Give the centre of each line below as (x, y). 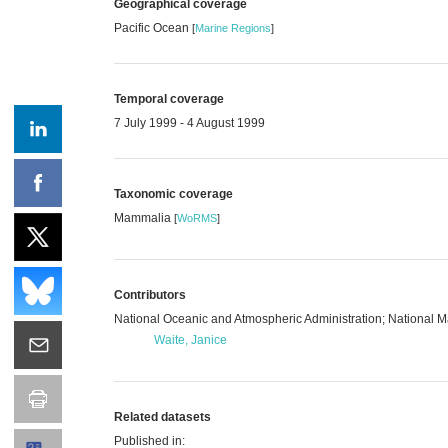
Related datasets (162, 416)
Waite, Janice (190, 339)
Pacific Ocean (153, 27)
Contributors (150, 294)
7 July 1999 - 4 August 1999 (189, 122)
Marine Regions (233, 27)
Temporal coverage (169, 98)
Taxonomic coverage (173, 193)
